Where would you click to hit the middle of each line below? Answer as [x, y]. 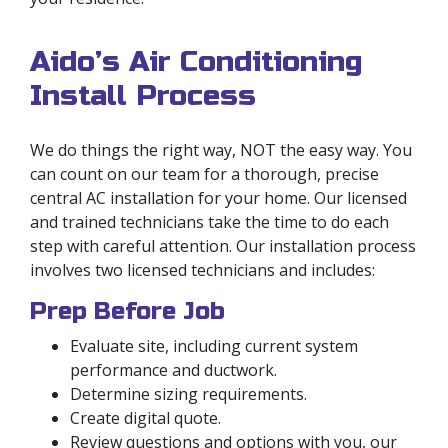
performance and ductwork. [173, 369]
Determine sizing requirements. [188, 393]
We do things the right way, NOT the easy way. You [221, 149]
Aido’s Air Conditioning [196, 61]
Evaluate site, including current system [214, 345]
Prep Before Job [127, 311]
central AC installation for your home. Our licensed [218, 197]
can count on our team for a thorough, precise [204, 173]
